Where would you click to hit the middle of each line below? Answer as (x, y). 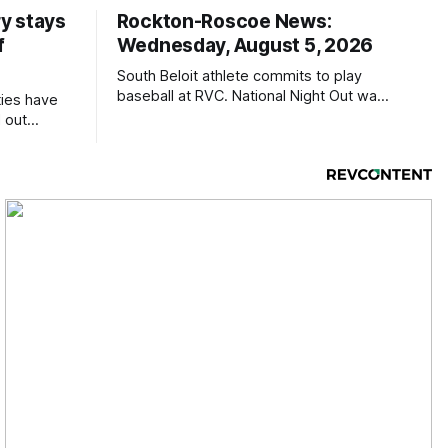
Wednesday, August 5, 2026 (244, 45)
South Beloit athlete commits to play (239, 76)
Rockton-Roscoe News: (224, 21)
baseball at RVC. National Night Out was (250, 96)
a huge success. (172, 116)
